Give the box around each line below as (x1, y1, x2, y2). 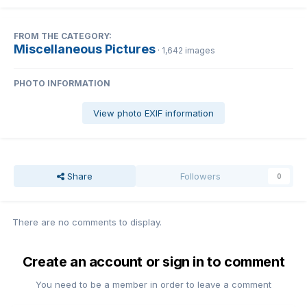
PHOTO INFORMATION (14, 77, 110, 88)
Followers (180, 170, 221, 182)
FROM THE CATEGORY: (14, 30, 112, 41)
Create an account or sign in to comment (22, 253, 285, 270)
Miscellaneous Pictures (14, 41, 156, 56)
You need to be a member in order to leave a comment (36, 278, 271, 290)
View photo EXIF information (93, 107, 214, 119)
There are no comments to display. (12, 216, 162, 228)
